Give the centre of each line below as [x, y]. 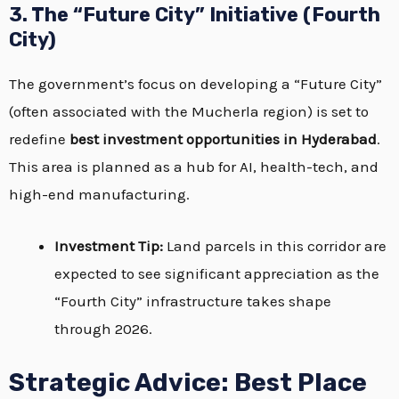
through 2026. [103, 329]
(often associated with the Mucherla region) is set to [189, 111]
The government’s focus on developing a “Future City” [195, 84]
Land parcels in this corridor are [275, 246]
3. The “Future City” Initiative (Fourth [195, 15]
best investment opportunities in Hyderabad [223, 139]
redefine [39, 139]
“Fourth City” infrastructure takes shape [193, 301]
